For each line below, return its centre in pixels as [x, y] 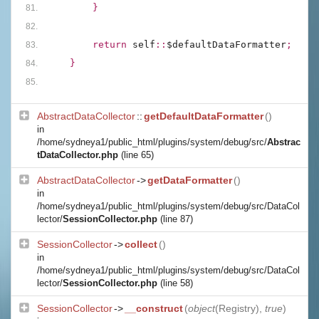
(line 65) [137, 155]
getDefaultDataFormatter [204, 116]
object [202, 308]
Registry [237, 308]
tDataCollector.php [78, 155]
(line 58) [177, 283]
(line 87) [177, 219]
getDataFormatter [190, 180]
